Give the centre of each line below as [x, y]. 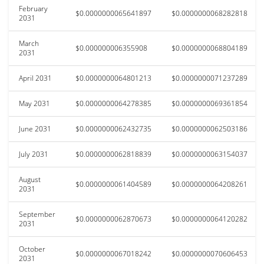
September [37, 214]
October [32, 249]
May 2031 [34, 103]
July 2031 [34, 154]
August [30, 179]
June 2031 [35, 128]
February [33, 8]
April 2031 [35, 78]
